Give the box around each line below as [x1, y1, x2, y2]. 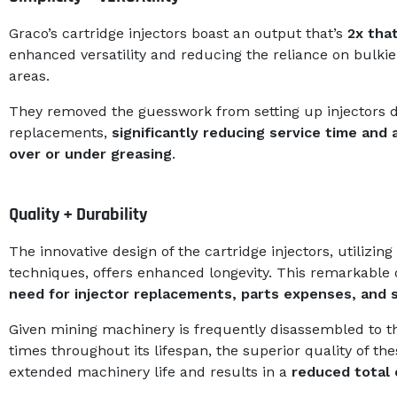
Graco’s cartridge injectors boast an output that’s [9, 25, 347, 43]
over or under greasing [9, 145, 172, 163]
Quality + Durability [9, 203, 147, 227]
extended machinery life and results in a [9, 363, 292, 381]
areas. [9, 67, 50, 85]
